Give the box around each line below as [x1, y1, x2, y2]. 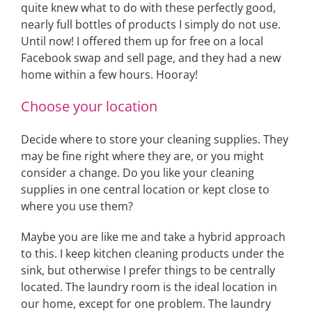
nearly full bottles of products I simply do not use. [21, 17, 281, 32]
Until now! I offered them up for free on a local [21, 33, 263, 49]
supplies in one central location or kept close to [21, 182, 270, 197]
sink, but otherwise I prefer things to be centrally [21, 263, 275, 278]
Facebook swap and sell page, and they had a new [21, 50, 281, 65]
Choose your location [21, 97, 157, 116]
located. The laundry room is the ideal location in [21, 279, 277, 295]
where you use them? [21, 198, 133, 214]
